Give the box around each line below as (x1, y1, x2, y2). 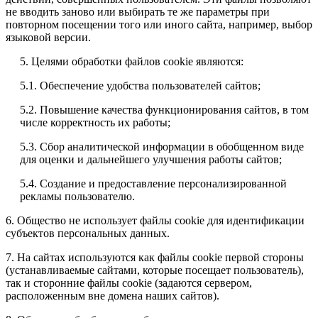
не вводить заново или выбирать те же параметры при (6, 6, 270, 18)
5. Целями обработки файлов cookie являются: (20, 55, 243, 68)
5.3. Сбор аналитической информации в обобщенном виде (20, 141, 304, 153)
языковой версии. (6, 31, 91, 44)
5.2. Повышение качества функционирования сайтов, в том (20, 104, 309, 116)
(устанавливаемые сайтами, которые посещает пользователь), (6, 264, 304, 277)
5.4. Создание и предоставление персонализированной (20, 177, 287, 190)
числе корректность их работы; (20, 116, 170, 129)
